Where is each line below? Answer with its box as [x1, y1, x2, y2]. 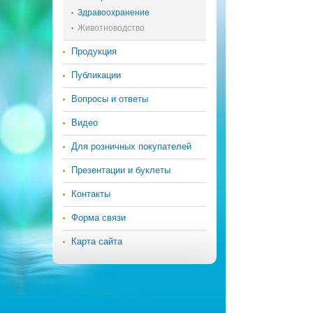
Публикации [71, 70, 121, 80]
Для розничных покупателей [71, 141, 191, 152]
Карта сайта [71, 236, 122, 247]
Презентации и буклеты [71, 165, 170, 175]
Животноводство [78, 23, 145, 33]
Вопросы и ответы [71, 94, 148, 104]
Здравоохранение [78, 8, 150, 17]
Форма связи [71, 212, 126, 223]
